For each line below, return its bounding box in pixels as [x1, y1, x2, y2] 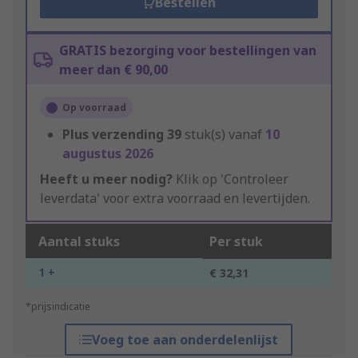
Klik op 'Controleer [173, 170, 288, 189]
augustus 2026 [62, 145, 153, 163]
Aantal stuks [38, 233, 120, 251]
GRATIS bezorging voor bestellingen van [59, 42, 316, 60]
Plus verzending [62, 125, 164, 144]
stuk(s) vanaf [185, 125, 265, 144]
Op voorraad [62, 101, 126, 115]
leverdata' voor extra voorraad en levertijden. [40, 189, 310, 208]
